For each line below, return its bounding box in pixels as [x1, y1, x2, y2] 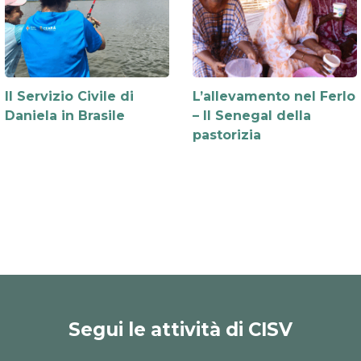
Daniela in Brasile [4, 108, 125, 124]
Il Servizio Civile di [4, 89, 134, 105]
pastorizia [192, 127, 261, 143]
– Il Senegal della [192, 108, 311, 124]
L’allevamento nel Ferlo [192, 89, 355, 105]
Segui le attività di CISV [68, 317, 293, 341]
